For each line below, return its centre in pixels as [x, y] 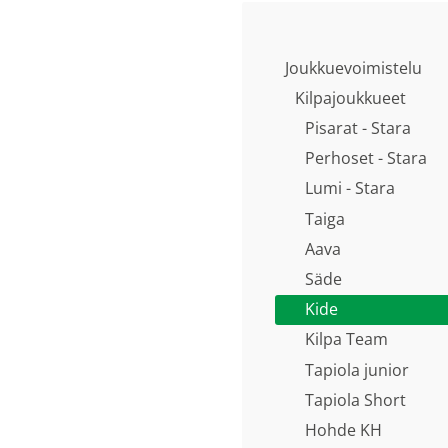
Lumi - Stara [350, 188]
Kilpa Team [346, 339]
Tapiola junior [357, 369]
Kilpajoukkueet [350, 97]
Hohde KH [343, 429]
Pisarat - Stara [358, 128]
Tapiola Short [355, 399]
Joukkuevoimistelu [353, 67]
